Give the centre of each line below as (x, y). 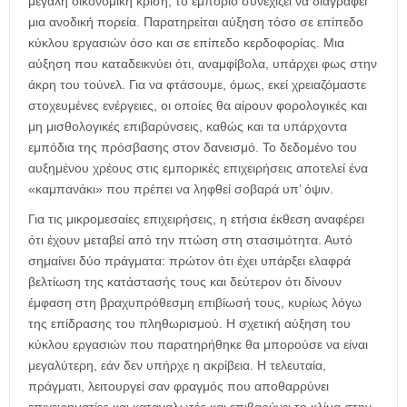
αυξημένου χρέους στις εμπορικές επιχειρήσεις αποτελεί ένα (198, 168)
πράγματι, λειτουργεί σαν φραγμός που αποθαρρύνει (179, 386)
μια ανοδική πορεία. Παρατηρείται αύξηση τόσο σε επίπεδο (196, 21)
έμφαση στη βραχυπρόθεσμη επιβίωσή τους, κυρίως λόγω (195, 302)
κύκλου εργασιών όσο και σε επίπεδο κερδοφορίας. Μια (186, 42)
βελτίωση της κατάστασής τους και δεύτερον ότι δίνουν (185, 281)
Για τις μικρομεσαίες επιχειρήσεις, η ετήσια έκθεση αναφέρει (196, 218)
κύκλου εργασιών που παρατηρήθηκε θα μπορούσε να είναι (198, 344)
